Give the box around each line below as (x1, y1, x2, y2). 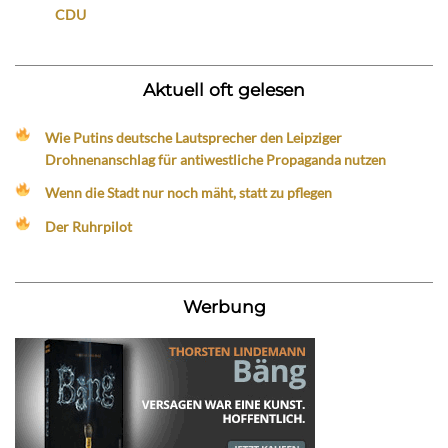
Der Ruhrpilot (45, 217, 133, 235)
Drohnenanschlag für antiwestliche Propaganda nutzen (45, 151, 387, 169)
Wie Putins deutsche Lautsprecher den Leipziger (45, 129, 343, 147)
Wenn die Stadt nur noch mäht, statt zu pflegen (45, 184, 333, 202)
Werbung (182, 295, 266, 317)
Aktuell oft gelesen (143, 79, 305, 101)
